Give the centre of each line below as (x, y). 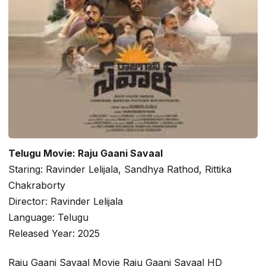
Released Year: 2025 (54, 233)
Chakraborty (37, 185)
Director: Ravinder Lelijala (66, 201)
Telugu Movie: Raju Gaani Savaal (85, 153)
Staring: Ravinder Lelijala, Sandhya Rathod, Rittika (120, 169)
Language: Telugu (48, 217)
